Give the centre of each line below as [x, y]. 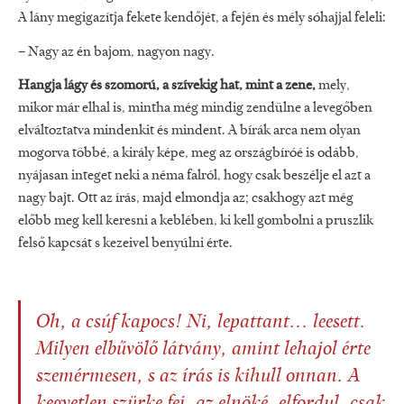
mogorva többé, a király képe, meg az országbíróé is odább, [188, 154]
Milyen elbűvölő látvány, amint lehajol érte [203, 350]
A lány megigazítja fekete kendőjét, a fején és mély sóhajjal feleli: [202, 18]
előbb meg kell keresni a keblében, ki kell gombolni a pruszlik [196, 221]
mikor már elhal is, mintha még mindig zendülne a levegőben [195, 109]
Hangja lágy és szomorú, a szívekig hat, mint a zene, [167, 86]
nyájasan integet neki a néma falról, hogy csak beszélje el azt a [194, 176]
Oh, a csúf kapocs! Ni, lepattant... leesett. [201, 323]
